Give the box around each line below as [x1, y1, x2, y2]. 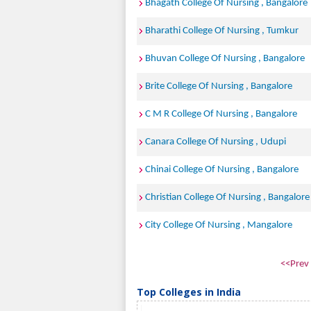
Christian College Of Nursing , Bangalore [145, 192, 310, 203]
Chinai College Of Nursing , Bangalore [145, 165, 299, 175]
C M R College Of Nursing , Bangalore [145, 109, 297, 119]
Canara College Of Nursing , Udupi [145, 137, 286, 147]
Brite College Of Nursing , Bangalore [145, 81, 292, 92]
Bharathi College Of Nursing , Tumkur [145, 26, 299, 36]
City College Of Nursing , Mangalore [145, 220, 292, 230]
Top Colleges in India [137, 285, 241, 299]
